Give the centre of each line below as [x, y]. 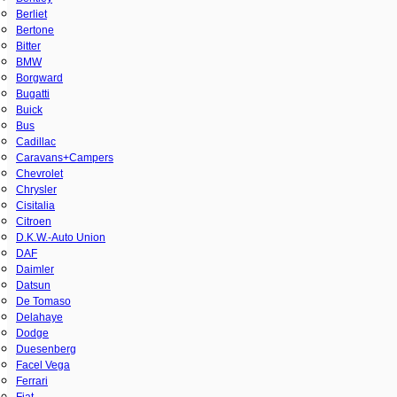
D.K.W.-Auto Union [61, 237]
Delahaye [39, 317]
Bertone [35, 30]
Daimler [35, 269]
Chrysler [36, 189]
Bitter [28, 46]
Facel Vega [43, 365]
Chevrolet [39, 173]
